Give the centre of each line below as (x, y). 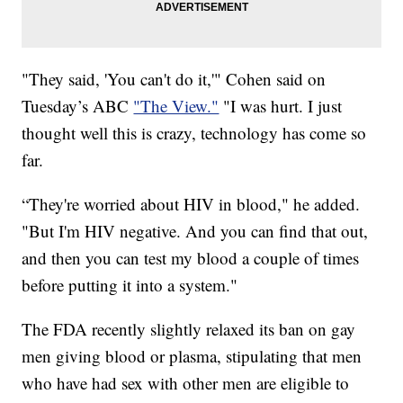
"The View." (176, 106)
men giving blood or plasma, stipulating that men (192, 356)
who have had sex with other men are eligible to (186, 383)
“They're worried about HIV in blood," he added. (191, 204)
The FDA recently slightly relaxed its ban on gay (189, 329)
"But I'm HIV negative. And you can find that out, (195, 231)
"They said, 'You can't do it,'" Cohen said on (174, 79)
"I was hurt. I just (281, 106)
